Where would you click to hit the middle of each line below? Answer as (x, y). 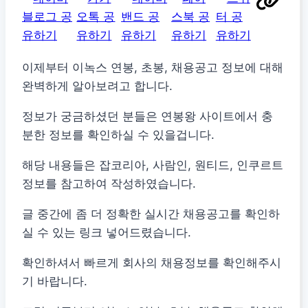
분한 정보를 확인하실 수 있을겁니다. (118, 135)
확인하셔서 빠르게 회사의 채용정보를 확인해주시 (152, 263)
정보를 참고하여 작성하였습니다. (109, 184)
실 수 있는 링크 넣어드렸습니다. (107, 233)
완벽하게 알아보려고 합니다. (97, 86)
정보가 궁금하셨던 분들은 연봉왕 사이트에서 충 (147, 117)
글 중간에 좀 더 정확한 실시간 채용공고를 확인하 (151, 214)
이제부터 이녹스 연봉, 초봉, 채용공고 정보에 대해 (153, 68)
